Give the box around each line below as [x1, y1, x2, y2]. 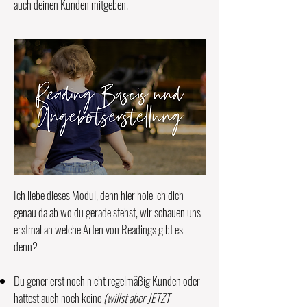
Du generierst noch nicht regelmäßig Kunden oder [14, 272, 200, 289]
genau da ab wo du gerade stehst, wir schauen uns [14, 204, 201, 221]
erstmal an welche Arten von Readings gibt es [14, 221, 183, 238]
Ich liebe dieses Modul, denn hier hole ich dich [14, 186, 184, 204]
